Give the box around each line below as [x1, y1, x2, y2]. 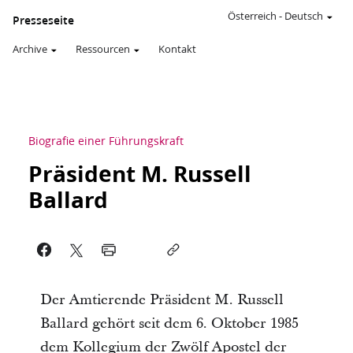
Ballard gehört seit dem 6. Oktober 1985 [39, 314, 299, 333]
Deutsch [284, 9, 323, 23]
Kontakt [158, 42, 196, 56]
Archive [13, 42, 47, 56]
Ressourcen [76, 42, 130, 56]
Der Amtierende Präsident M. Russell [39, 290, 284, 310]
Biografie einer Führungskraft [28, 133, 184, 149]
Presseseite [13, 13, 74, 28]
